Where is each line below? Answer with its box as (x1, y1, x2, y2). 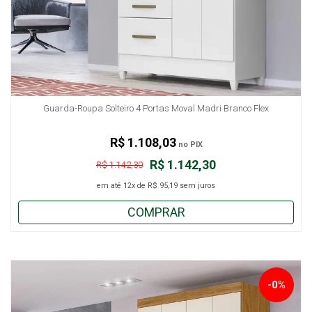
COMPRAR (127, 204, 185, 219)
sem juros (178, 180, 215, 190)
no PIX (175, 139, 203, 149)
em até (97, 180, 123, 190)
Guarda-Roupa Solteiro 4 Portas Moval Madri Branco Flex (43, 102, 269, 114)
